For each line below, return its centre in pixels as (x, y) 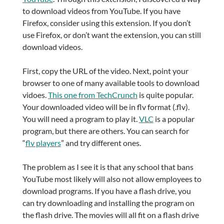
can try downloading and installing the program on (108, 203)
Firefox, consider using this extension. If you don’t (106, 23)
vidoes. (35, 95)
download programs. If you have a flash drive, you (106, 191)
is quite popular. (165, 95)
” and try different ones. (101, 143)
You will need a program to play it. (80, 119)
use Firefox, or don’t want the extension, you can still (111, 35)
